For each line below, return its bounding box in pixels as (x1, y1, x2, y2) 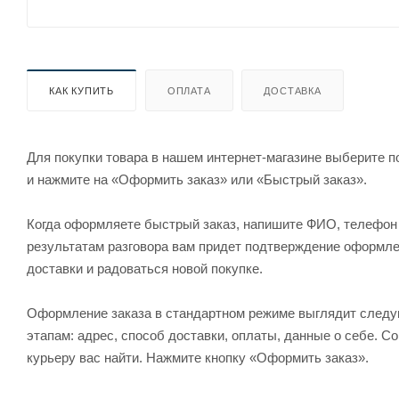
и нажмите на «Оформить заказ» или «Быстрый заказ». (27, 171, 367, 187)
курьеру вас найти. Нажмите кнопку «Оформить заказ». (27, 349, 369, 365)
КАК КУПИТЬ (49, 85, 114, 96)
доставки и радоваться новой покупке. (27, 260, 263, 276)
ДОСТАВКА (264, 85, 322, 96)
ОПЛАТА (167, 85, 211, 96)
